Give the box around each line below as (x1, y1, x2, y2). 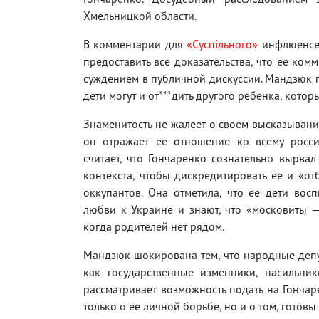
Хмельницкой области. (83, 8, 197, 23)
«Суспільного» (187, 36, 258, 51)
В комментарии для (83, 36, 187, 51)
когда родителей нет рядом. (83, 219, 224, 234)
